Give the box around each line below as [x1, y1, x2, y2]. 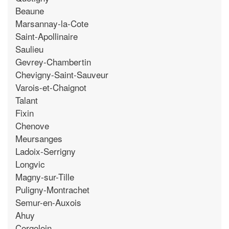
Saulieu [15, 42, 43, 55]
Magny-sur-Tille [15, 170, 74, 183]
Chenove [15, 119, 49, 132]
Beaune [15, 4, 44, 17]
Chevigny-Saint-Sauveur [15, 68, 108, 81]
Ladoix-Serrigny [15, 145, 76, 157]
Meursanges [15, 132, 62, 145]
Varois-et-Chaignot [15, 81, 86, 94]
